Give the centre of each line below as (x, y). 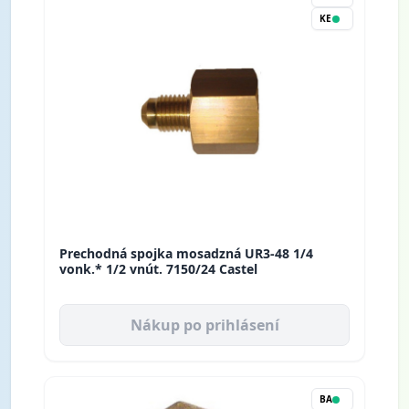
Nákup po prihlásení (204, 325)
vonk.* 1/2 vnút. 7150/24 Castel (158, 269)
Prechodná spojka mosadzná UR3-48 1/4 (186, 254)
